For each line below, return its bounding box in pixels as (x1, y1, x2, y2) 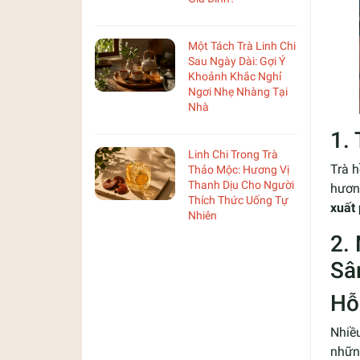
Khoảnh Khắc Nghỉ (188, 69, 281, 83)
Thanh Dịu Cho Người (188, 178, 294, 191)
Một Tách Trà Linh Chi (188, 39, 296, 52)
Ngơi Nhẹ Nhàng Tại (188, 84, 288, 98)
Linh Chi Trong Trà (188, 147, 278, 161)
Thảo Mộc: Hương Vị (188, 162, 289, 176)
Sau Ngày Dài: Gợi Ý (188, 54, 285, 67)
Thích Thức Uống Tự (188, 193, 288, 207)
